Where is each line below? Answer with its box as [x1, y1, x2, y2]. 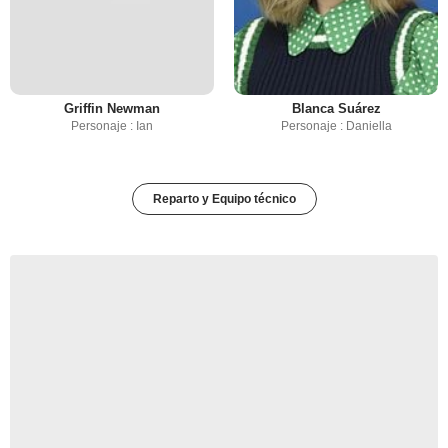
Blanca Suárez [291, 101, 381, 117]
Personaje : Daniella [280, 119, 392, 134]
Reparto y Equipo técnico [152, 192, 296, 207]
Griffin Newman [64, 101, 160, 117]
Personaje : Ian [71, 119, 153, 134]
